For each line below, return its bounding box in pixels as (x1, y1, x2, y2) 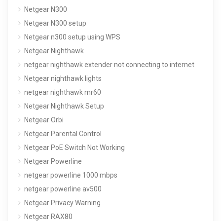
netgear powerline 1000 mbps (24, 171, 117, 179)
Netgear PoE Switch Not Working (24, 143, 125, 151)
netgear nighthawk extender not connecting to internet (24, 60, 194, 69)
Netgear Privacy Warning (24, 198, 101, 207)
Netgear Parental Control (24, 129, 102, 138)
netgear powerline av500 (24, 184, 102, 193)
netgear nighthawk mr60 (24, 88, 101, 96)
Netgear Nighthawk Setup (24, 102, 104, 110)
